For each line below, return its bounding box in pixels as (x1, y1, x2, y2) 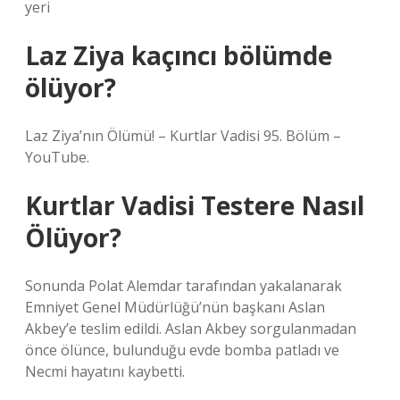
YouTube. (25, 147, 89, 167)
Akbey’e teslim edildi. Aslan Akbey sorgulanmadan (25, 319, 356, 338)
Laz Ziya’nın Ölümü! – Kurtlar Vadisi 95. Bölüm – (25, 126, 341, 146)
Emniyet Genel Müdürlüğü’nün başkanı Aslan (25, 297, 325, 317)
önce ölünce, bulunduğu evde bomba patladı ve (25, 340, 339, 360)
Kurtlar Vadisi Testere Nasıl (25, 188, 364, 222)
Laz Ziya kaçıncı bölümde (25, 38, 332, 72)
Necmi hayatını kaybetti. (25, 362, 185, 381)
